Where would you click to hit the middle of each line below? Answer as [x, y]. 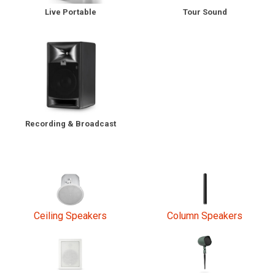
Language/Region [42, 37]
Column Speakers [205, 216]
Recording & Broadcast [70, 124]
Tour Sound [205, 12]
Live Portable [70, 12]
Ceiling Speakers [70, 216]
